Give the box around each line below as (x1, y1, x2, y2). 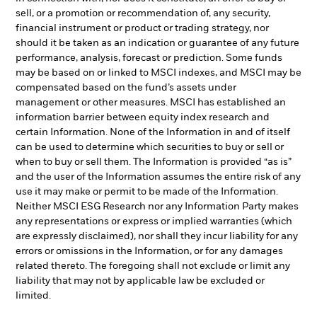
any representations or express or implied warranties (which (16, 216, 292, 226)
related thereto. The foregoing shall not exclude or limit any (16, 260, 290, 271)
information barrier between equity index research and (16, 112, 270, 122)
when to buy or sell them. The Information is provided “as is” (16, 156, 292, 167)
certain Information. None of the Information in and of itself (16, 127, 290, 137)
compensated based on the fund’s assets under (16, 82, 236, 93)
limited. (16, 290, 51, 301)
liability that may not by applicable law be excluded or (16, 275, 265, 286)
